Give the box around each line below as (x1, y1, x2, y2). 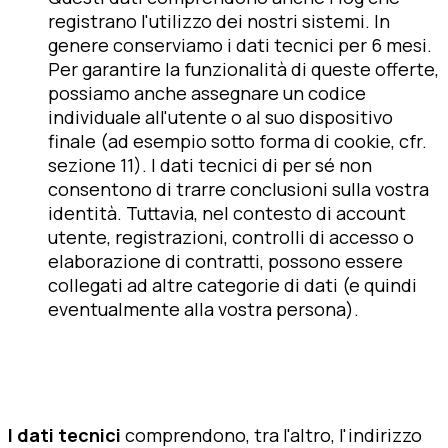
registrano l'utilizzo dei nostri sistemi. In (48, 8, 390, 33)
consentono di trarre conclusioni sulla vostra (48, 176, 429, 201)
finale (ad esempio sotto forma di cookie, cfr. (48, 128, 427, 153)
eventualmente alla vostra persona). (48, 296, 359, 321)
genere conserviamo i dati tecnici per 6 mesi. (48, 32, 432, 57)
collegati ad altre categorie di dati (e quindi (48, 272, 417, 297)
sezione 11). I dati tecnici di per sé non (48, 152, 372, 177)
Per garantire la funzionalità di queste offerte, (48, 56, 439, 81)
